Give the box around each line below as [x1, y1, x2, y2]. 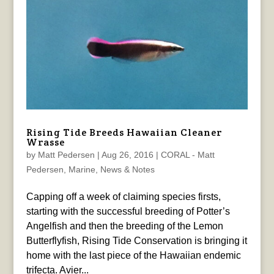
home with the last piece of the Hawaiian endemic [26, 250, 241, 261]
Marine [68, 165, 95, 175]
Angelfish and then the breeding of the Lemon [26, 221, 223, 232]
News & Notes [100, 165, 155, 175]
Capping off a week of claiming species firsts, [26, 191, 221, 202]
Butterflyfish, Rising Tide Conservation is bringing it [26, 235, 247, 246]
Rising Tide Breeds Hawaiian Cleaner [26, 126, 222, 139]
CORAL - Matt [160, 150, 215, 160]
